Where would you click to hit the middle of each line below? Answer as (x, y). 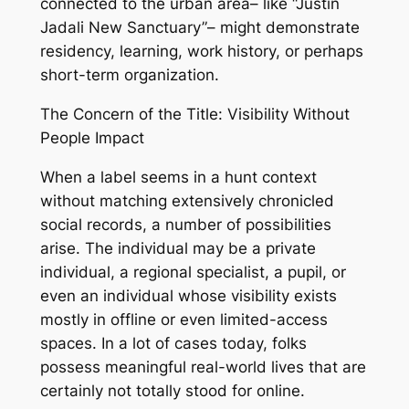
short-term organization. (129, 75)
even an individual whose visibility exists (188, 295)
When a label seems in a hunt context (178, 177)
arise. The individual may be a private (178, 248)
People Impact (92, 138)
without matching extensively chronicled (187, 200)
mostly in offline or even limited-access (184, 319)
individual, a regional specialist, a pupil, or (193, 272)
